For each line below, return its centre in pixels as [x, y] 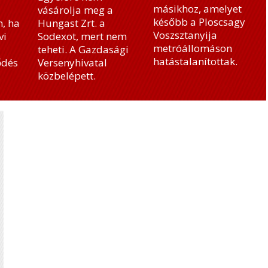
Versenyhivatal [72, 63]
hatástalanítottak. [195, 61]
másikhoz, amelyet [197, 9]
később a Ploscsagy [199, 22]
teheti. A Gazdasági [83, 49]
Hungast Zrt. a [71, 23]
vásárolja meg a [75, 10]
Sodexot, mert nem [82, 36]
